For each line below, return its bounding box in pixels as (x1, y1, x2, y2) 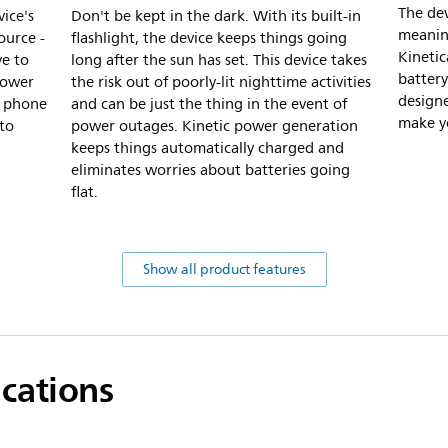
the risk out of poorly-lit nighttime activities (71, 69, 371, 95)
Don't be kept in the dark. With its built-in (71, 3, 361, 29)
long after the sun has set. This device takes (71, 47, 367, 73)
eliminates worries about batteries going (71, 157, 350, 183)
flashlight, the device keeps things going (71, 25, 347, 51)
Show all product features (142, 257, 306, 281)
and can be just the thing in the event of (71, 91, 347, 117)
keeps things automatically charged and (71, 135, 344, 161)
